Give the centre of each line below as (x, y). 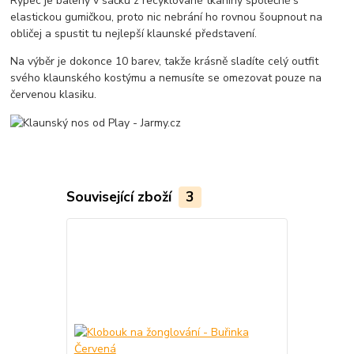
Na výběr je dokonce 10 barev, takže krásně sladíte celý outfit (165, 62)
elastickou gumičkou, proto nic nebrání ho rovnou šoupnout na (167, 17)
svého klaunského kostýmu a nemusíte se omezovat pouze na (166, 78)
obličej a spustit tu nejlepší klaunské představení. (134, 34)
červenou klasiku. (54, 95)
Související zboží (121, 196)
